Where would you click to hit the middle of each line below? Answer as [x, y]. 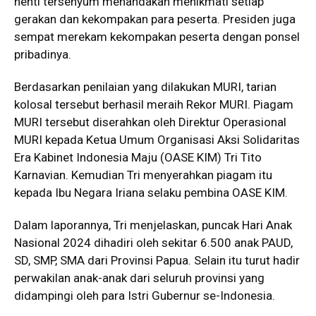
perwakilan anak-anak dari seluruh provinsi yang [139, 278]
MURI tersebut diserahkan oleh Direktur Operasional [150, 122]
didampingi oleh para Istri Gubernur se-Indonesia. [145, 296]
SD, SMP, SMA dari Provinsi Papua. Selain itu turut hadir [157, 260]
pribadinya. [43, 54]
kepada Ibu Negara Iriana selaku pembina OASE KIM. [151, 193]
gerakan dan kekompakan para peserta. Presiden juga [155, 19]
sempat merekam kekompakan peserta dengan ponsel [157, 37]
